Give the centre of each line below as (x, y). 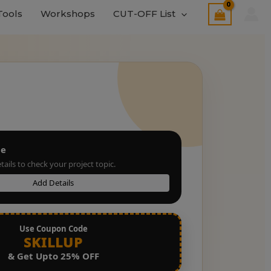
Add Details (54, 183)
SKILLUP (54, 242)
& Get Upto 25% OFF (53, 256)
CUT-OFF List (144, 14)
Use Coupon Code (53, 228)
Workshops (67, 14)
